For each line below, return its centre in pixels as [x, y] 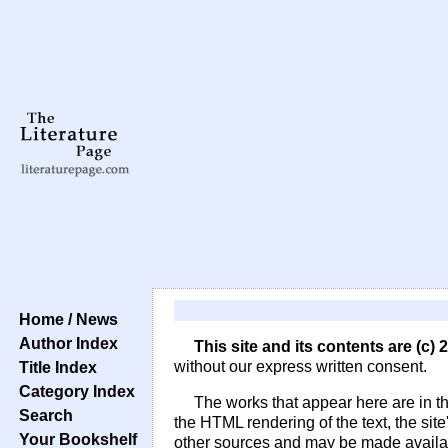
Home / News [64, 319]
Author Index [64, 343]
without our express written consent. [300, 366]
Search [42, 415]
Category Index [73, 391]
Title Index [54, 367]
